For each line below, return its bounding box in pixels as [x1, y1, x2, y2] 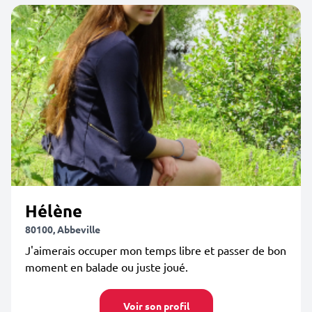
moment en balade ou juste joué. [25, 260, 188, 274]
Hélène [25, 200, 82, 221]
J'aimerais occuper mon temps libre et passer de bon [25, 243, 286, 257]
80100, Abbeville [25, 223, 100, 235]
